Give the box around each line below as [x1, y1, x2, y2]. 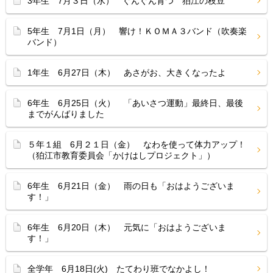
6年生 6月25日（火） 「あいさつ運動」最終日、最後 [27, 98, 243, 108]
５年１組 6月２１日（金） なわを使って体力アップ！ [27, 140, 246, 149]
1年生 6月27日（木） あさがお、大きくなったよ [27, 68, 226, 77]
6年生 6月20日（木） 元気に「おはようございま [27, 222, 226, 232]
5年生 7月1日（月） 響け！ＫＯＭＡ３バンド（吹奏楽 [27, 26, 247, 36]
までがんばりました [27, 109, 104, 119]
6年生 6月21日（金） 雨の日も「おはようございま [27, 181, 235, 191]
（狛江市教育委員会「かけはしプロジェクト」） [27, 151, 215, 160]
